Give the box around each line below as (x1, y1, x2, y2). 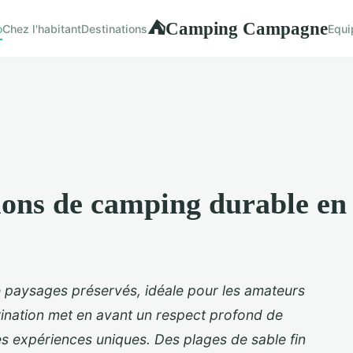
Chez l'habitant (2, 21, 81, 35)
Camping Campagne (165, 17, 328, 39)
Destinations (81, 21, 147, 35)
